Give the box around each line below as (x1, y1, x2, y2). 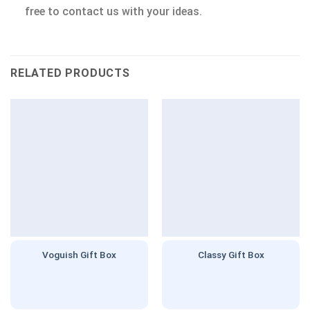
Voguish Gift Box (42, 248, 116, 260)
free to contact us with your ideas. (24, 5, 202, 19)
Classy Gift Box (197, 248, 264, 260)
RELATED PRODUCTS (10, 66, 130, 80)
